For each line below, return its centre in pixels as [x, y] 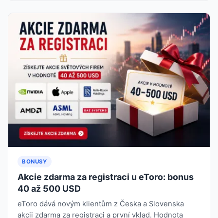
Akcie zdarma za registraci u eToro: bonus [106, 177]
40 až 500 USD [49, 189]
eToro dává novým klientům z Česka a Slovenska [101, 204]
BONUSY [35, 162]
